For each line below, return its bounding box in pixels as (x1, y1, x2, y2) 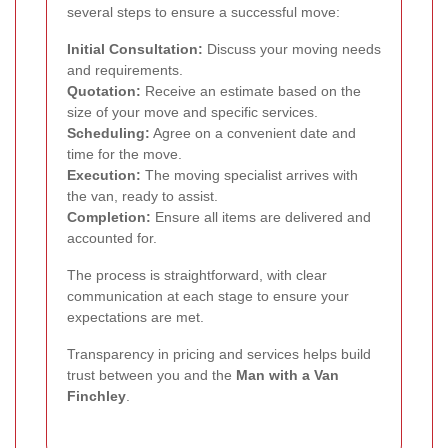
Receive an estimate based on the (141, 83, 361, 100)
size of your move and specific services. (67, 104, 318, 121)
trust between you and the (67, 367, 236, 384)
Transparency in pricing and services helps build (67, 346, 371, 363)
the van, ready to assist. (67, 188, 218, 205)
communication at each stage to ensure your (67, 288, 349, 305)
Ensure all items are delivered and (151, 209, 371, 226)
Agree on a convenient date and (150, 125, 356, 142)
